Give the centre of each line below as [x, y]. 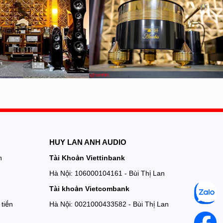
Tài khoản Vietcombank [89, 188]
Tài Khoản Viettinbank [87, 158]
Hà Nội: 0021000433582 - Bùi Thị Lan [109, 204]
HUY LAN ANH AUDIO [88, 142]
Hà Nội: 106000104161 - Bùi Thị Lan [107, 173]
